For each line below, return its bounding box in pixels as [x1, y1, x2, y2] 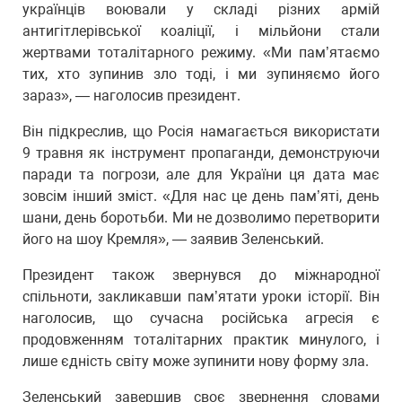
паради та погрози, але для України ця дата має [22, 166, 380, 183]
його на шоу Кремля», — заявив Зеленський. [22, 231, 324, 248]
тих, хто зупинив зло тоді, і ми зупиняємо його [22, 66, 380, 83]
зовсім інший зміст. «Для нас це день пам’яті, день [22, 188, 380, 205]
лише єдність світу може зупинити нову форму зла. [22, 353, 369, 370]
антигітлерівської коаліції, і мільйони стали [22, 22, 380, 39]
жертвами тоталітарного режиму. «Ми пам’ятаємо [22, 44, 380, 61]
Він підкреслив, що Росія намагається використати [22, 123, 380, 140]
